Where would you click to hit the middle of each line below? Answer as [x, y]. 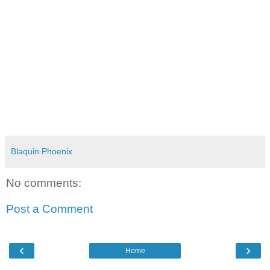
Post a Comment [49, 209]
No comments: [44, 183]
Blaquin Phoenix [42, 151]
